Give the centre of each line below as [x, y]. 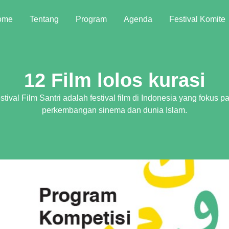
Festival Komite [197, 19]
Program [91, 19]
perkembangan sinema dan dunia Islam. [114, 110]
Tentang [44, 19]
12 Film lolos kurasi [114, 80]
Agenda [138, 19]
